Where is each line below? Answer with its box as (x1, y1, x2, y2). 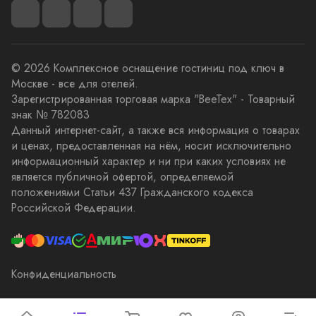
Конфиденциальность (11, 266, 116, 282)
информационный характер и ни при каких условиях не (11, 153, 286, 169)
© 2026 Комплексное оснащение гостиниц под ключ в (11, 60, 284, 76)
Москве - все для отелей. (11, 75, 138, 92)
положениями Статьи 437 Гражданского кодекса (11, 184, 253, 200)
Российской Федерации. (11, 200, 136, 216)
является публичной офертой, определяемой (11, 169, 233, 185)
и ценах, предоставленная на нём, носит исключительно (11, 138, 291, 154)
